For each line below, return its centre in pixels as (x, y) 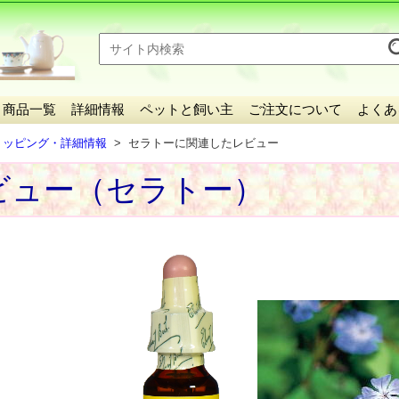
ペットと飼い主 (187, 109)
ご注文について (295, 109)
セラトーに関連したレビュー (204, 143)
